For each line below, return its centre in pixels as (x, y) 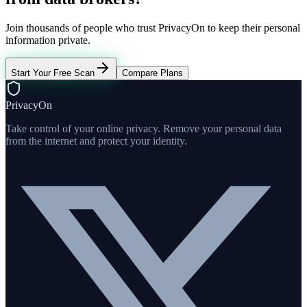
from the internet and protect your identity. (96, 140)
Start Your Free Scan (53, 73)
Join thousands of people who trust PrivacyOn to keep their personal (153, 27)
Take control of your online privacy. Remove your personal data (144, 128)
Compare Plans (152, 73)
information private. (48, 40)
